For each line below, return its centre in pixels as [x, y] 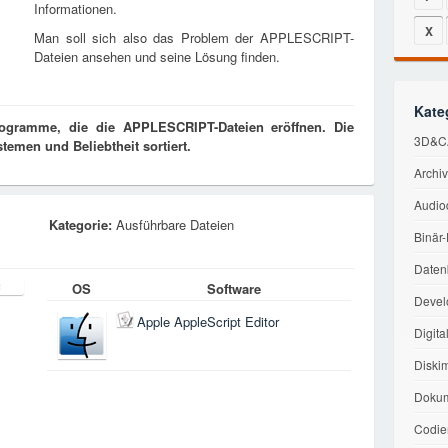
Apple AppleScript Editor [208, 322]
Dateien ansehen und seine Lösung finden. [157, 56]
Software [233, 288]
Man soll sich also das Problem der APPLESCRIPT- [194, 37]
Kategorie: [80, 224]
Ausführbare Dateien [173, 224]
